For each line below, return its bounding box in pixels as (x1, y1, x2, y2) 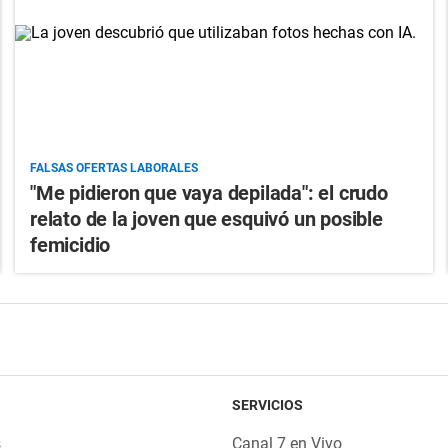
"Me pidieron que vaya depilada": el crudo (29, 180, 388, 205)
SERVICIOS (231, 396, 303, 413)
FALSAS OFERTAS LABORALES (29, 160, 198, 175)
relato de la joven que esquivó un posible (29, 206, 383, 231)
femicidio (29, 232, 111, 257)
